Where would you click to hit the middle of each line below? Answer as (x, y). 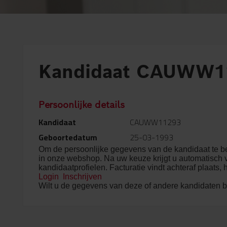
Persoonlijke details (82, 105)
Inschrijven (82, 177)
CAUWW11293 (155, 122)
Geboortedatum (68, 137)
